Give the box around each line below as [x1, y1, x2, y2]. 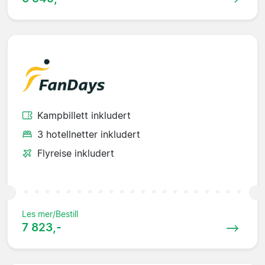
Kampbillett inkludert [37, 109, 131, 122]
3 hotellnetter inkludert [37, 128, 140, 141]
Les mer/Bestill [22, 209, 78, 219]
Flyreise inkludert [37, 147, 114, 160]
